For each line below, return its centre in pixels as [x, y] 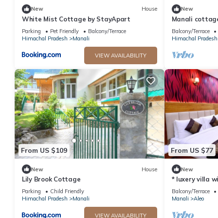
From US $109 [44, 150]
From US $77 [192, 150]
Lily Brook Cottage [51, 179]
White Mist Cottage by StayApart [76, 19]
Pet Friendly [64, 31]
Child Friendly [67, 191]
